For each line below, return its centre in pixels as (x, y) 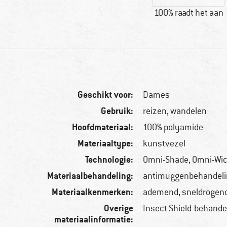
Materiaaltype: (106, 143)
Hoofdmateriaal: (103, 127)
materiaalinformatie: (94, 219)
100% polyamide (173, 127)
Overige (119, 208)
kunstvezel (164, 144)
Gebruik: (117, 111)
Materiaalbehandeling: (90, 176)
